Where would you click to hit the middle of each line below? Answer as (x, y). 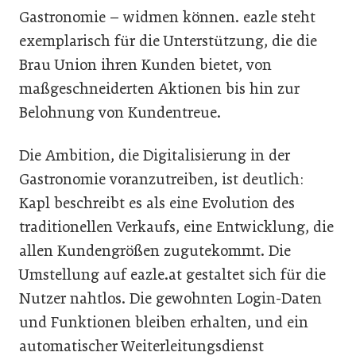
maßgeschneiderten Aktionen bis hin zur (159, 89)
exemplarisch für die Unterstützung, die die (168, 41)
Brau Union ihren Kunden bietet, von (145, 65)
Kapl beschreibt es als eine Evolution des (157, 203)
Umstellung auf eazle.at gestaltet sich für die (172, 275)
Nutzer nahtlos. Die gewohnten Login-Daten (170, 298)
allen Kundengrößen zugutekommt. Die (155, 251)
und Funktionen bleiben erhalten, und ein (164, 322)
